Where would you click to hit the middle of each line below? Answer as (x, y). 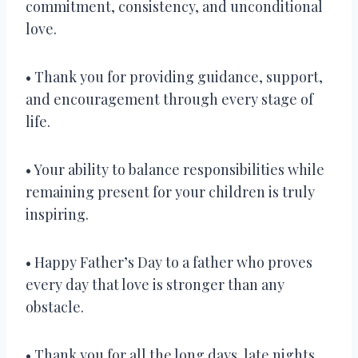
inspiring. (57, 214)
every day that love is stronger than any (155, 284)
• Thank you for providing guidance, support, (174, 76)
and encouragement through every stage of (169, 99)
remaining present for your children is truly (170, 191)
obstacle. (55, 306)
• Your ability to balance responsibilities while (175, 169)
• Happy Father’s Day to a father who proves (169, 262)
